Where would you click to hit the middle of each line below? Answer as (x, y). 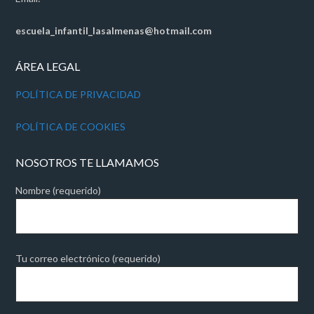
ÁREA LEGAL (48, 67)
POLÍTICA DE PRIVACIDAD (78, 95)
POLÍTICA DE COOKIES (71, 127)
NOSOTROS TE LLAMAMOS (88, 163)
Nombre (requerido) (59, 191)
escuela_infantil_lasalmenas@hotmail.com (114, 31)
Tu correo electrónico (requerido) (88, 259)
